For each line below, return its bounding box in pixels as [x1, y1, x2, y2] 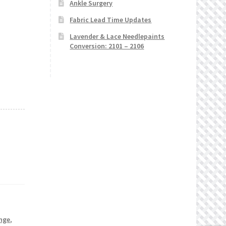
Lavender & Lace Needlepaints [70, 32, 165, 41]
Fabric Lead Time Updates [70, 15, 152, 25]
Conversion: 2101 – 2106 [70, 41, 144, 51]
